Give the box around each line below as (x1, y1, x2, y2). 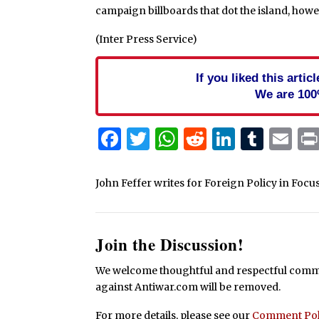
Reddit (206, 125, 279, 154)
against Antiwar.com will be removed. (95, 281, 281, 294)
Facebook (121, 125, 229, 154)
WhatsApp (178, 125, 294, 154)
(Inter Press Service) (95, 33, 198, 46)
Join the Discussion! (95, 232, 244, 257)
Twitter (150, 125, 234, 154)
